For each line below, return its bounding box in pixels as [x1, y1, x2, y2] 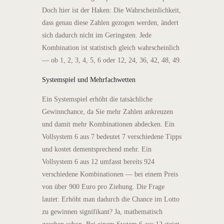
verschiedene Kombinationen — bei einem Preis [42, 170, 178, 178]
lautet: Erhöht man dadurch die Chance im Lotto [42, 195, 179, 203]
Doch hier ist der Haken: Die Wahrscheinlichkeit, [42, 6, 181, 14]
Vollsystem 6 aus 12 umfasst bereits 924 [42, 157, 154, 165]
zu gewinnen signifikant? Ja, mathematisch [42, 207, 162, 215]
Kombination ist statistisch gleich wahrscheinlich [42, 43, 179, 51]
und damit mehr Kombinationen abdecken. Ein [42, 120, 174, 128]
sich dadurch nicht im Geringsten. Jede [42, 31, 151, 39]
